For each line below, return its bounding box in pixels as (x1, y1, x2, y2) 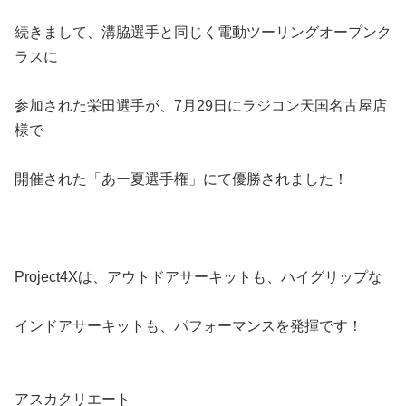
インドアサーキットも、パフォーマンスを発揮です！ (14, 318, 362, 333)
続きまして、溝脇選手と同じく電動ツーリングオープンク (14, 24, 391, 40)
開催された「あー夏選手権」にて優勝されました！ (14, 171, 348, 187)
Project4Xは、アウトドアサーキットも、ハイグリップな (14, 269, 382, 285)
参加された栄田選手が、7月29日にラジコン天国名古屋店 (14, 98, 387, 113)
